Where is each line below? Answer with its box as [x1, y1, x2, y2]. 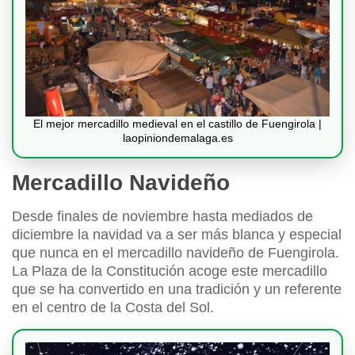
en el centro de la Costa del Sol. [12, 299, 214, 315]
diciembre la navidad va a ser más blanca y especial [12, 226, 342, 242]
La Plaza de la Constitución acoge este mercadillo [12, 262, 327, 279]
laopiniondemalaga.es [122, 131, 233, 144]
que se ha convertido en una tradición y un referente [12, 281, 342, 297]
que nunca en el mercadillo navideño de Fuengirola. [12, 244, 339, 261]
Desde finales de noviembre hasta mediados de [12, 208, 313, 224]
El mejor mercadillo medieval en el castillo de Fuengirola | [33, 116, 322, 130]
